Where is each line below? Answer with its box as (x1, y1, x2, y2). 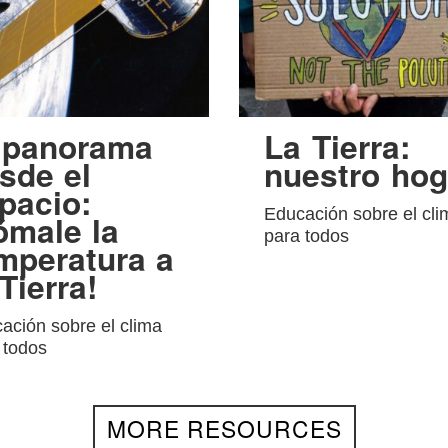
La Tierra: (263, 122, 411, 169)
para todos (263, 225, 349, 246)
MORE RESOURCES (106, 411, 342, 444)
